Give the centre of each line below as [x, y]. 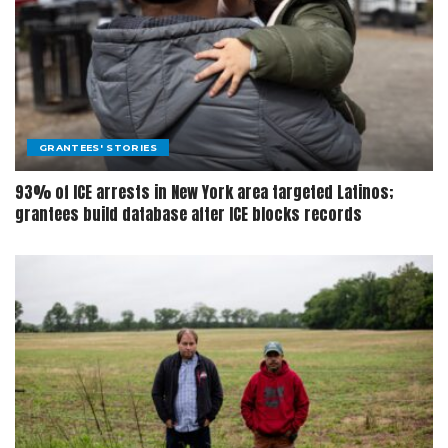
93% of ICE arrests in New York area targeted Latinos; [204, 192]
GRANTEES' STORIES [98, 148]
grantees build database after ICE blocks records [188, 214]
